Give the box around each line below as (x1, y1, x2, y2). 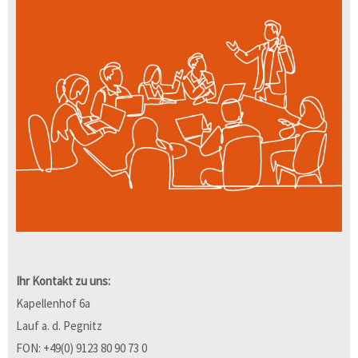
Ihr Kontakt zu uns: (16, 272, 110, 288)
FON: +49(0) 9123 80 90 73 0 (16, 340, 147, 356)
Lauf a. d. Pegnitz (16, 317, 102, 333)
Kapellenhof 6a (16, 295, 90, 311)
